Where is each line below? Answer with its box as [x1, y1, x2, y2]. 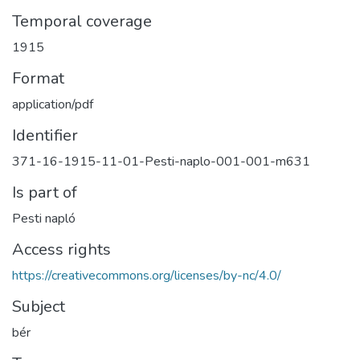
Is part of [12, 182, 77, 203]
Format [12, 67, 64, 89]
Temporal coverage [12, 10, 152, 32]
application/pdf [12, 96, 93, 113]
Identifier [12, 125, 78, 146]
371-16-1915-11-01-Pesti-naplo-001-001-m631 [12, 153, 310, 170]
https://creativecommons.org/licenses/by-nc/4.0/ [12, 267, 281, 284]
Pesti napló [12, 210, 76, 227]
